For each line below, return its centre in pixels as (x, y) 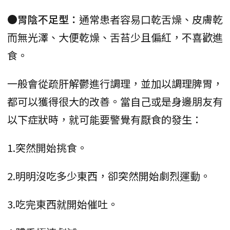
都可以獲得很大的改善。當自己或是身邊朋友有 (115, 101)
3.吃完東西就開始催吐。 (63, 204)
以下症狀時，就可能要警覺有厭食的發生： (105, 119)
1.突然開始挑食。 (47, 147)
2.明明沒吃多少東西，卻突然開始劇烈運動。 (109, 176)
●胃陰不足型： (43, 19)
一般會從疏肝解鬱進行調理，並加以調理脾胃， (115, 83)
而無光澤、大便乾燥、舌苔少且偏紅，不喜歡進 (115, 37)
